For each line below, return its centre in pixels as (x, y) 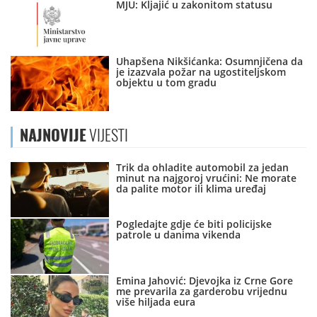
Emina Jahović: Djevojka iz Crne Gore (205, 281)
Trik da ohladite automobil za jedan (203, 168)
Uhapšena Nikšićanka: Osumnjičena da (210, 62)
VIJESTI (107, 136)
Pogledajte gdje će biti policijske (194, 224)
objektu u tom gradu (167, 83)
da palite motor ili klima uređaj (191, 189)
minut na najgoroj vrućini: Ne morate (207, 178)
